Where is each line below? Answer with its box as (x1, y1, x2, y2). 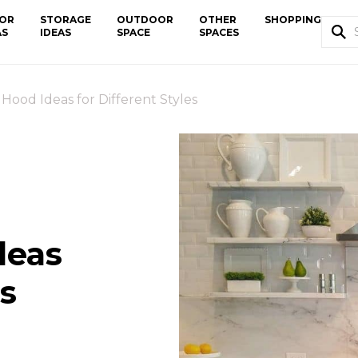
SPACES (198, 26, 239, 38)
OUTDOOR (116, 14, 173, 26)
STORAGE (39, 14, 91, 26)
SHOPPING (264, 14, 321, 26)
